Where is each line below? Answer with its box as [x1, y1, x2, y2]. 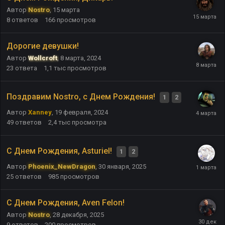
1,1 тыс [44, 64, 66, 72]
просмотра [72, 118, 106, 126]
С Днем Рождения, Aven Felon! [7, 197, 125, 207]
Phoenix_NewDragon [28, 162, 95, 170]
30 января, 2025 [98, 162, 146, 170]
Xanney [28, 108, 52, 116]
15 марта [53, 6, 80, 14]
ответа [15, 64, 37, 72]
